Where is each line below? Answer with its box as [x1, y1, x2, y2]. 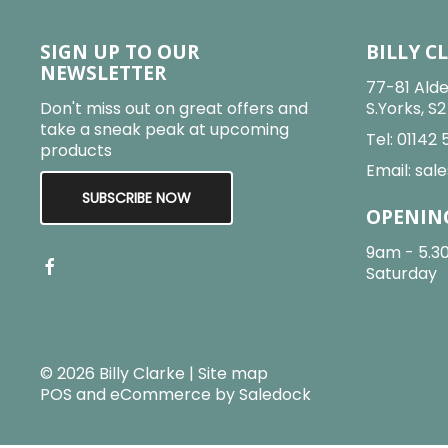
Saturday [366, 262, 437, 286]
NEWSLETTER [40, 59, 166, 87]
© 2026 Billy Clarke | [40, 361, 198, 385]
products [40, 139, 112, 163]
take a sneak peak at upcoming [40, 118, 289, 142]
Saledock [239, 382, 311, 406]
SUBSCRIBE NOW [82, 188, 191, 209]
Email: [366, 159, 415, 183]
